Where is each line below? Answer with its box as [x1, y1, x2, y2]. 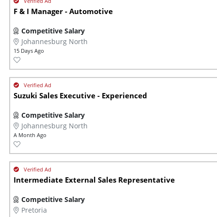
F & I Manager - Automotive [14, 6, 113, 17]
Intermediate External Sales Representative [14, 175, 175, 186]
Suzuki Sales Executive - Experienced [14, 91, 147, 101]
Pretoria [21, 205, 47, 215]
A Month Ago [14, 131, 46, 139]
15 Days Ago [14, 47, 44, 55]
